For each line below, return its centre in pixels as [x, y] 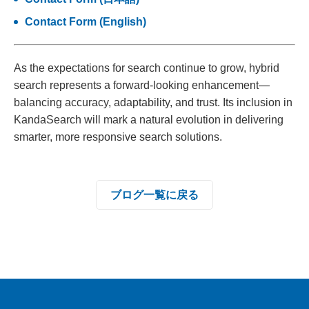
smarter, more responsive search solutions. [118, 137]
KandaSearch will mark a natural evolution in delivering [149, 120]
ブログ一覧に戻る [154, 195]
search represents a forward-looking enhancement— [142, 86]
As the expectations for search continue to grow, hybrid [147, 68]
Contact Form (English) [86, 22]
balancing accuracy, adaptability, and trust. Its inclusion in [153, 103]
